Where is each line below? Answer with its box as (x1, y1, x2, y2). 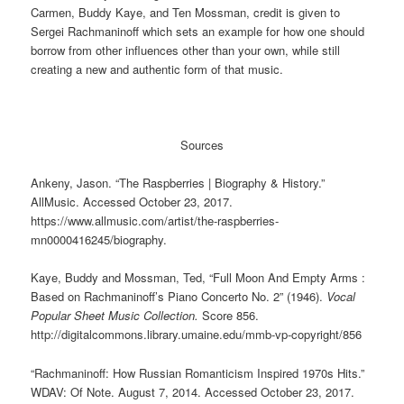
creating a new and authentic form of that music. (31, 60, 284, 78)
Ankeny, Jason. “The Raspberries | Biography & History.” (31, 174, 326, 192)
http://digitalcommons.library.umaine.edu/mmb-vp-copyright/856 (31, 326, 363, 344)
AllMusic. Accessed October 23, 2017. (31, 193, 234, 211)
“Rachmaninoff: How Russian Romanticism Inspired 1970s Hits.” (31, 363, 365, 381)
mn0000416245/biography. (31, 231, 168, 249)
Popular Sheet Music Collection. (31, 307, 199, 325)
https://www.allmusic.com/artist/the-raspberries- (31, 212, 280, 230)
